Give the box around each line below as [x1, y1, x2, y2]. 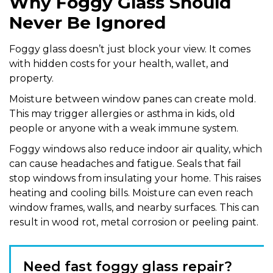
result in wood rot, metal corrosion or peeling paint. [9, 216, 258, 228]
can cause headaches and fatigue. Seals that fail [9, 157, 241, 169]
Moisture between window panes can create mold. [9, 93, 256, 105]
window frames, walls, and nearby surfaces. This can [9, 201, 259, 213]
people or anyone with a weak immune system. [9, 122, 238, 134]
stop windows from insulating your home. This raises [9, 172, 261, 184]
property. [9, 72, 54, 84]
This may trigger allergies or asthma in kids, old [9, 107, 235, 119]
